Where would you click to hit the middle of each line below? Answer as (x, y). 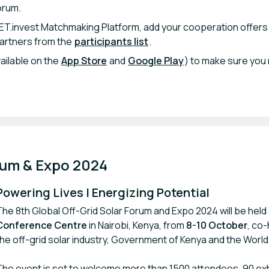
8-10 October (217, 225)
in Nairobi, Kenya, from (137, 225)
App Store (84, 61)
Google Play (156, 61)
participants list (111, 41)
